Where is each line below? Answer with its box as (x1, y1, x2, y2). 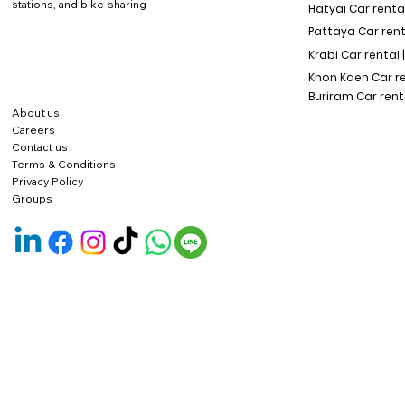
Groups (12, 192, 52, 206)
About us (12, 106, 59, 120)
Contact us (12, 140, 68, 155)
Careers (12, 123, 55, 137)
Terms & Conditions (12, 157, 116, 172)
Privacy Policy (12, 174, 83, 189)
